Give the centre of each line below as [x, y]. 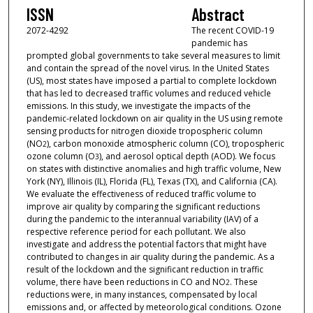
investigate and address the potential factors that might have [146, 245]
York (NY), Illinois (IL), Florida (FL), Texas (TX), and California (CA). [152, 182]
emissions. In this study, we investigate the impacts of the [138, 106]
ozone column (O [60, 156]
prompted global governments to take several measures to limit [153, 56]
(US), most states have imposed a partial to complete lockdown [151, 81]
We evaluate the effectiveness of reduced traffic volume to [141, 194]
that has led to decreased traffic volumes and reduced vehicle [148, 94]
